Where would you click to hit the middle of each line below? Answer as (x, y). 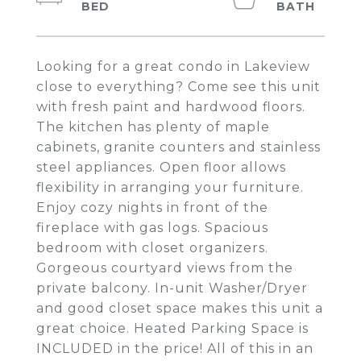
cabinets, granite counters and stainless (178, 147)
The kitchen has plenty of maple (153, 127)
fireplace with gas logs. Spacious (152, 228)
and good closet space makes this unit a (180, 308)
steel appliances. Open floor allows (161, 167)
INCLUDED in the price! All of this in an (175, 349)
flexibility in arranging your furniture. (170, 187)
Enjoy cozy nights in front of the (152, 207)
